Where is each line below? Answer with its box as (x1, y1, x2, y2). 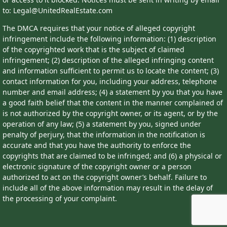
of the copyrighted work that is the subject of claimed (3, 45, 184, 54)
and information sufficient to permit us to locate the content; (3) (3, 66, 219, 75)
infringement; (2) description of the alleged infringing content (3, 55, 214, 65)
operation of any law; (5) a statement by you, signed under (3, 119, 201, 129)
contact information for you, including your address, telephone (3, 77, 217, 86)
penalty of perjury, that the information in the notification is (3, 130, 205, 139)
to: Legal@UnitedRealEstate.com (3, 6, 112, 15)
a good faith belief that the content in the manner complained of (3, 98, 223, 107)
